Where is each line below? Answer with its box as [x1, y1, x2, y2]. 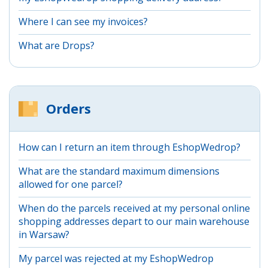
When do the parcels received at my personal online [19, 201, 250, 215]
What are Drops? [19, 38, 95, 52]
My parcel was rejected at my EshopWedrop [19, 251, 214, 265]
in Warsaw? [19, 227, 69, 241]
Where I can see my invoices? [19, 14, 148, 28]
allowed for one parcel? [19, 177, 123, 191]
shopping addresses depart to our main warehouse [19, 214, 249, 228]
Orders [46, 99, 91, 117]
